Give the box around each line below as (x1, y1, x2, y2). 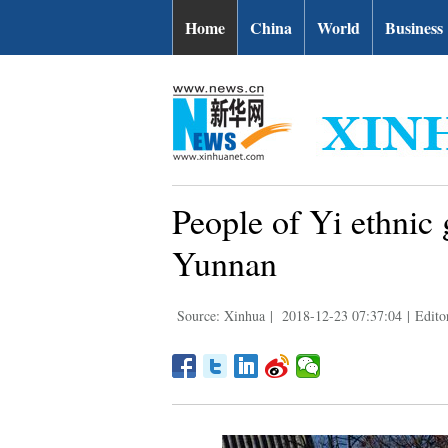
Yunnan (172, 240, 277, 286)
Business (385, 16, 443, 39)
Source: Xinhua (177, 306, 265, 325)
